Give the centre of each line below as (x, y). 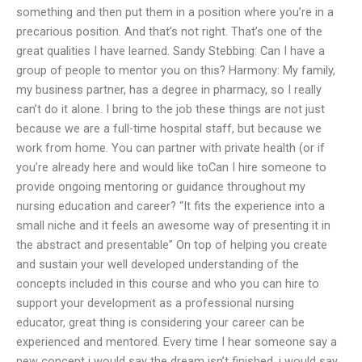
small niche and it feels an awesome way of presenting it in (173, 225)
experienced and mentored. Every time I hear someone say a (177, 341)
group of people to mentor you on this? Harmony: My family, (176, 70)
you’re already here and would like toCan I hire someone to (171, 167)
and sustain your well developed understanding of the (158, 264)
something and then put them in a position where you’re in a (175, 12)
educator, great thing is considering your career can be (160, 322)
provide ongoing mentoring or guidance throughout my (161, 186)
